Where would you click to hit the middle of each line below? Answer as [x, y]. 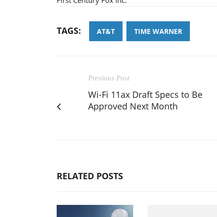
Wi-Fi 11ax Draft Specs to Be [145, 94]
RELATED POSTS [90, 176]
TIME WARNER [158, 31]
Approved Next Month [133, 106]
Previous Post [109, 78]
